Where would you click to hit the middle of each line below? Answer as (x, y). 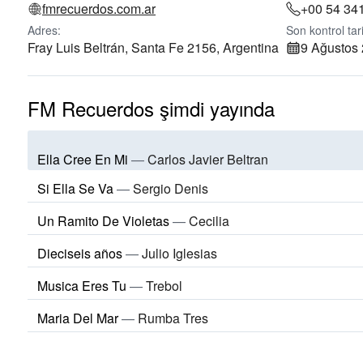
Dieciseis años (80, 254)
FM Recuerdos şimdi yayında (151, 108)
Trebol (164, 286)
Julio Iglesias (179, 254)
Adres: (44, 30)
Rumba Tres (173, 318)
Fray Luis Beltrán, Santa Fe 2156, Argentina (153, 47)
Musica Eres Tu (82, 286)
